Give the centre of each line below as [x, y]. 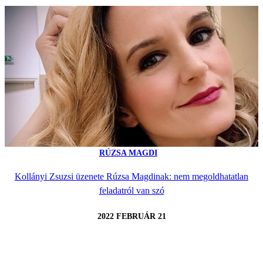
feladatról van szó [131, 190]
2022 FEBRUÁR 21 [131, 217]
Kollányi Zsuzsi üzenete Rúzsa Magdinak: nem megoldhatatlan [131, 176]
